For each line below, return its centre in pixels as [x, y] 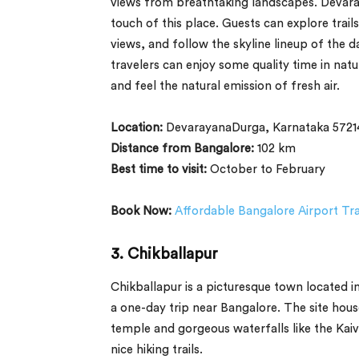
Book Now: [141, 211]
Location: [138, 127]
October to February [266, 169]
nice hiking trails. [157, 349]
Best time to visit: [159, 169]
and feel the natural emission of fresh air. [225, 86]
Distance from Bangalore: [182, 148]
